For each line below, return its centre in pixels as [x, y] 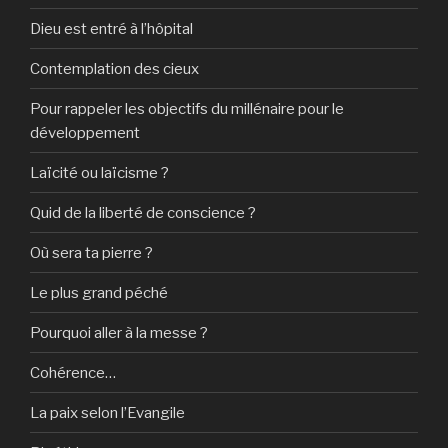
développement [85, 132]
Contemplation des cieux [114, 68]
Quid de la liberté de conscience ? [143, 212]
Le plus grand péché [99, 292]
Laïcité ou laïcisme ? [99, 172]
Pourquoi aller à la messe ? [119, 332]
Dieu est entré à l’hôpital [111, 28]
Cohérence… [73, 372]
